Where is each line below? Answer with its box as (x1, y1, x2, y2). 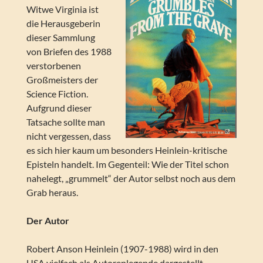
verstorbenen (26, 60, 81, 72)
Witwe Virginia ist (26, 4, 99, 15)
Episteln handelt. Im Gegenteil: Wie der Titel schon (26, 159, 229, 170)
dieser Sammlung (26, 32, 95, 43)
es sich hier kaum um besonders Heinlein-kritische (26, 144, 227, 156)
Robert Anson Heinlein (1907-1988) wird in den (26, 243, 218, 255)
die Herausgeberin (26, 18, 100, 29)
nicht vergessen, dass (26, 130, 111, 142)
